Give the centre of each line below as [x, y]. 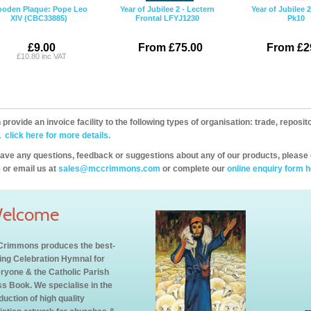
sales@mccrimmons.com [109, 169]
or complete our [194, 169]
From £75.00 [170, 48]
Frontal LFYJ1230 [167, 18]
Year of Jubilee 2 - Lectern [167, 9]
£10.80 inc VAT [42, 56]
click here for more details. [57, 135]
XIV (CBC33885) [39, 18]
